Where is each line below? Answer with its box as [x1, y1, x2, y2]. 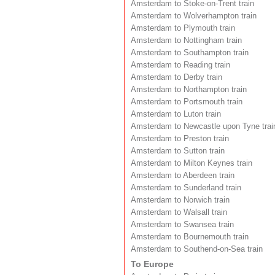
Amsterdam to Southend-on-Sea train [131, 244, 263, 254]
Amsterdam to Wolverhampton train [131, 11, 257, 20]
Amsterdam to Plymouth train [131, 23, 235, 33]
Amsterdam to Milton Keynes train [131, 158, 252, 168]
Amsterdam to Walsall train [131, 207, 227, 217]
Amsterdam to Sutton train [131, 146, 225, 155]
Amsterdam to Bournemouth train [131, 232, 249, 241]
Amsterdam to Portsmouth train [131, 97, 242, 106]
